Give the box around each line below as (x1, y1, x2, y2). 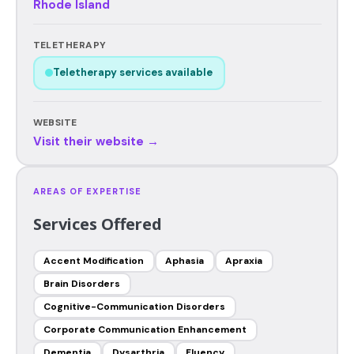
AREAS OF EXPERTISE (32, 185, 142, 197)
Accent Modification (43, 254, 144, 267)
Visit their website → (32, 133, 159, 149)
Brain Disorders (43, 277, 120, 290)
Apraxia (225, 254, 262, 267)
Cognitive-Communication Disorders (43, 300, 225, 313)
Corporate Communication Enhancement (43, 323, 247, 336)
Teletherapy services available (53, 66, 213, 79)
